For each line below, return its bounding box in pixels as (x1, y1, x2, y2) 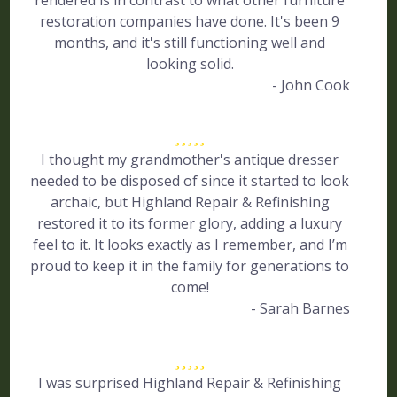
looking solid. (145, 54, 234, 74)
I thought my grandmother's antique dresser (41, 150, 339, 169)
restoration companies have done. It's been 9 (40, 12, 340, 31)
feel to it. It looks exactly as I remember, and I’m (32, 235, 347, 254)
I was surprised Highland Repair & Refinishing (38, 373, 342, 393)
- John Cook (271, 75, 350, 95)
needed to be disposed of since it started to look (30, 171, 350, 191)
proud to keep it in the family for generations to (30, 256, 350, 276)
